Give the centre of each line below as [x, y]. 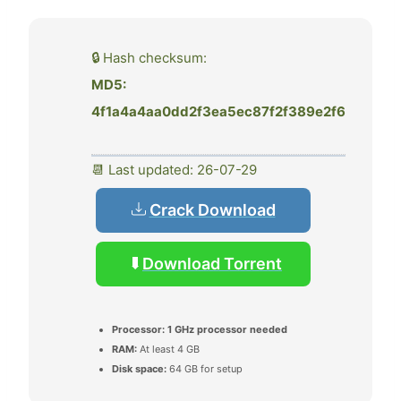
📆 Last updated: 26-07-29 [174, 169]
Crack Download [212, 209]
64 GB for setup [205, 368]
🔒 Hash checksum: [149, 57]
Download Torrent [212, 263]
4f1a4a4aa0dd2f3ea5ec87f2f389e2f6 [218, 111]
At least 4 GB [168, 349]
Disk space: [139, 368]
